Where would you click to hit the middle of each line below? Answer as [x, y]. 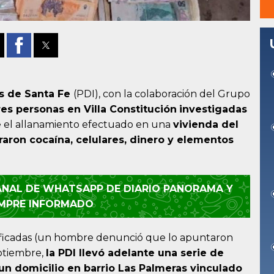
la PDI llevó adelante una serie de [135, 253]
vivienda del [206, 125]
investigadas [213, 109]
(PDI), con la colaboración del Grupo [162, 94]
